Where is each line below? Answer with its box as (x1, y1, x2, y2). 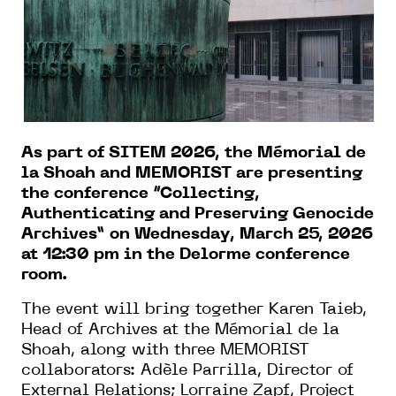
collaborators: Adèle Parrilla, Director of (21, 362, 354, 378)
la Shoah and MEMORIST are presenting (21, 165, 362, 181)
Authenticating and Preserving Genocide (21, 206, 374, 222)
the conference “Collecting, (21, 186, 260, 202)
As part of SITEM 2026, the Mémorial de (21, 145, 366, 161)
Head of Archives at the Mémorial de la (21, 322, 339, 338)
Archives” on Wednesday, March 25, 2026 (21, 226, 373, 242)
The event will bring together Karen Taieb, (21, 301, 367, 317)
